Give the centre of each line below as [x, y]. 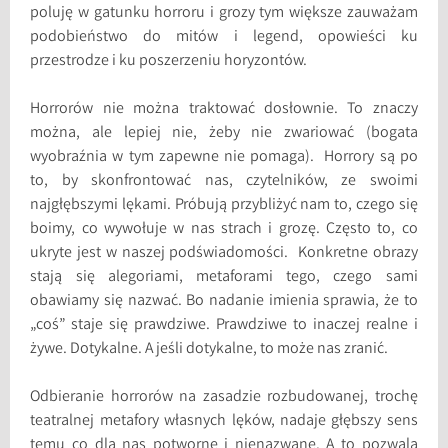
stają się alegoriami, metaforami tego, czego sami [224, 278]
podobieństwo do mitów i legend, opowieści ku [224, 38]
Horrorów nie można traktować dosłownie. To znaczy [224, 110]
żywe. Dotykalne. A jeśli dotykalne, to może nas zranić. [209, 350]
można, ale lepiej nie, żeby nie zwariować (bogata [224, 134]
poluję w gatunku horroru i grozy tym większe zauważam [224, 14]
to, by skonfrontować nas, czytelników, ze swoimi [224, 182]
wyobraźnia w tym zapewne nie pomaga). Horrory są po [224, 158]
